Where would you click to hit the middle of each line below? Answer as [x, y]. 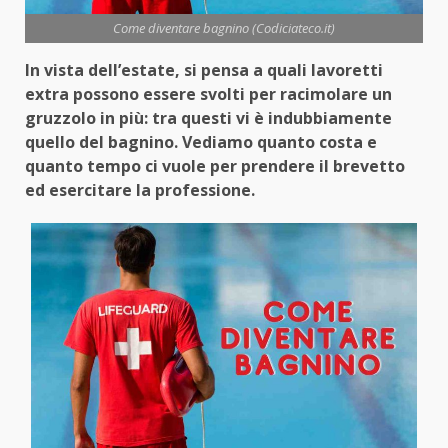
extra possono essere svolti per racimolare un [208, 94]
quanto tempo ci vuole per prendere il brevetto [215, 166]
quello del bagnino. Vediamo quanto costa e [201, 142]
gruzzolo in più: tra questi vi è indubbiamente [208, 118]
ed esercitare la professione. [142, 190]
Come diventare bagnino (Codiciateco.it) [224, 28]
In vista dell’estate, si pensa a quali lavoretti [204, 70]
